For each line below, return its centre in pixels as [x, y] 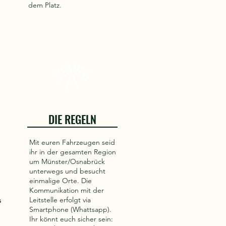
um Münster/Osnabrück [67, 161]
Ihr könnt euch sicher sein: [71, 219]
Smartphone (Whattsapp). [70, 209]
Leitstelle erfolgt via [60, 200]
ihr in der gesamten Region [73, 152]
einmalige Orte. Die [61, 181]
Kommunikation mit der [67, 190]
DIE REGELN [72, 119]
